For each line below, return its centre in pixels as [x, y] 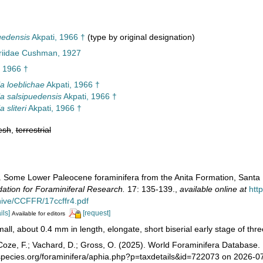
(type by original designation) [140, 37]
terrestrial [33, 130]
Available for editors [38, 213]
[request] [96, 213]
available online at [213, 189]
